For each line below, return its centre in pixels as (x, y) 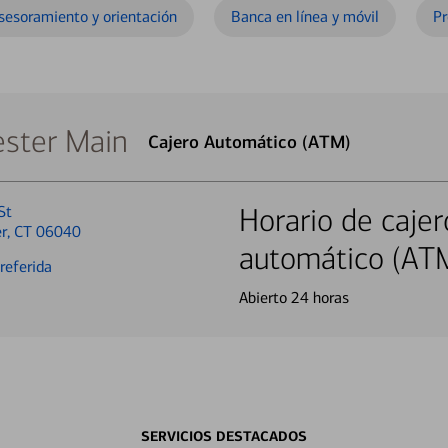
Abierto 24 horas (294, 297)
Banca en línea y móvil (305, 16)
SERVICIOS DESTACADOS (224, 436)
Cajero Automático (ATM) (249, 142)
